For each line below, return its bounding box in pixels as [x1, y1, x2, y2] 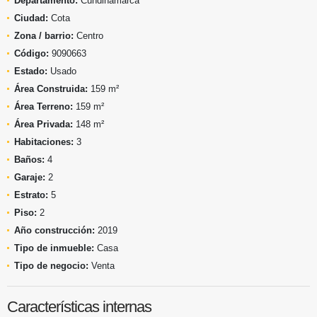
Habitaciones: [14, 136, 74, 147]
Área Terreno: [14, 100, 73, 112]
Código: [14, 47, 49, 59]
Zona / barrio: [14, 30, 74, 41]
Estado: [14, 65, 47, 76]
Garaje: [14, 171, 45, 183]
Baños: [14, 154, 45, 165]
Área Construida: [14, 83, 88, 94]
